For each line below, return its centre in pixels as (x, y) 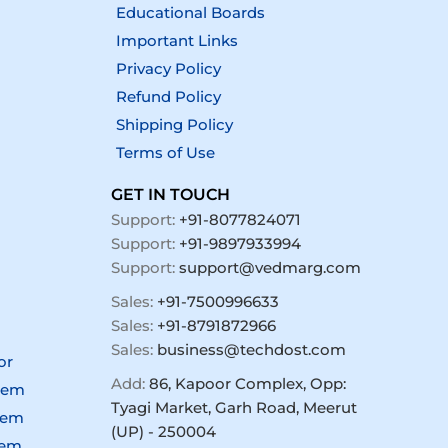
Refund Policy (168, 97)
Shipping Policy (174, 125)
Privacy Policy (168, 69)
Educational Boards (190, 13)
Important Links (176, 41)
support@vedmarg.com (269, 268)
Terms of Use (165, 153)
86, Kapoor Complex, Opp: (247, 384)
